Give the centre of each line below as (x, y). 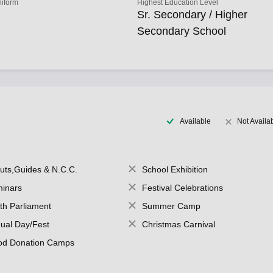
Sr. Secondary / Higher (193, 15)
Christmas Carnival (178, 224)
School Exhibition (175, 169)
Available (195, 121)
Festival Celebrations (182, 188)
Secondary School (182, 31)
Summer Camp (171, 206)
